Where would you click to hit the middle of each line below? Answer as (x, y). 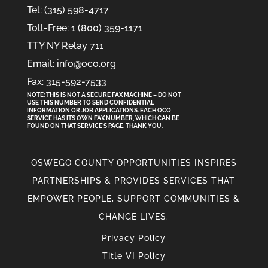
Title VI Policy (134, 256)
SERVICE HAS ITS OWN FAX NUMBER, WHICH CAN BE (103, 118)
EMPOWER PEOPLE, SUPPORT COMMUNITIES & (134, 198)
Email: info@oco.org (71, 63)
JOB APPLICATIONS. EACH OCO (125, 110)
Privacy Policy (134, 238)
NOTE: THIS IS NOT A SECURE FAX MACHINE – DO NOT (104, 95)
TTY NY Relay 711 (65, 45)
